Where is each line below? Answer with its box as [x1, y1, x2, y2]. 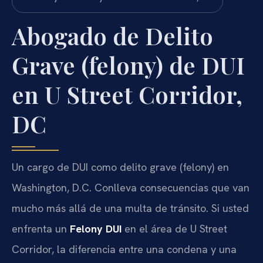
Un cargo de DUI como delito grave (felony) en [12, 160, 229, 174]
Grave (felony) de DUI [12, 49, 245, 81]
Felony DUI [70, 222, 122, 236]
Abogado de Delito [12, 20, 213, 52]
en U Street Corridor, [12, 79, 242, 110]
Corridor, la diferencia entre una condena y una [12, 242, 237, 257]
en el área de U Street [122, 222, 227, 236]
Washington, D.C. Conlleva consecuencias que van [12, 181, 249, 195]
